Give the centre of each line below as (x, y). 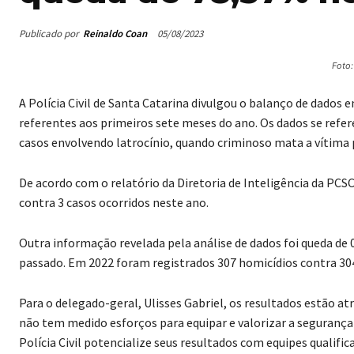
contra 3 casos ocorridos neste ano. (114, 203)
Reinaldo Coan (115, 33)
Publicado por (49, 33)
